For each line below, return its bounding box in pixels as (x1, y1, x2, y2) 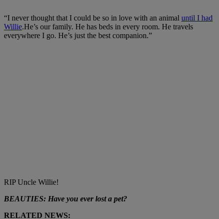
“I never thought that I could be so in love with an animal (4, 13, 181, 22)
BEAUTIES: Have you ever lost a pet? (4, 194, 127, 203)
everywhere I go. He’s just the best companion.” (4, 31, 152, 40)
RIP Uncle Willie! (4, 177, 59, 186)
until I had (181, 13, 213, 22)
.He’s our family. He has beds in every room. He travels (22, 22, 193, 31)
